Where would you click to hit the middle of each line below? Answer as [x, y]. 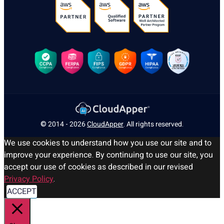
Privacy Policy [29, 179]
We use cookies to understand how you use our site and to [108, 143]
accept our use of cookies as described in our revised [98, 167]
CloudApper [105, 124]
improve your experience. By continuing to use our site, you [108, 155]
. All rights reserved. [153, 124]
